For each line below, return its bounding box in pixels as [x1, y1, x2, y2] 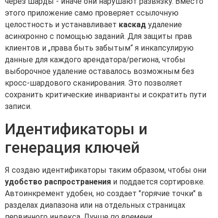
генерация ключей [5, 138, 140, 157]
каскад [119, 20, 146, 30]
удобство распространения [5, 177, 111, 186]
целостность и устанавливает [5, 20, 119, 30]
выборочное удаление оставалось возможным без [5, 67, 194, 76]
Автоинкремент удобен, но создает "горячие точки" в [5, 188, 202, 198]
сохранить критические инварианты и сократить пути [5, 90, 206, 100]
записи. [5, 102, 32, 111]
